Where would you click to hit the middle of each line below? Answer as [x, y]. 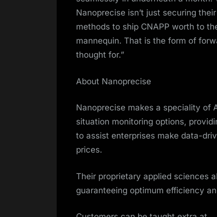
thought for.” [100, 55]
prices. [89, 150]
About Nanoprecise [115, 81]
